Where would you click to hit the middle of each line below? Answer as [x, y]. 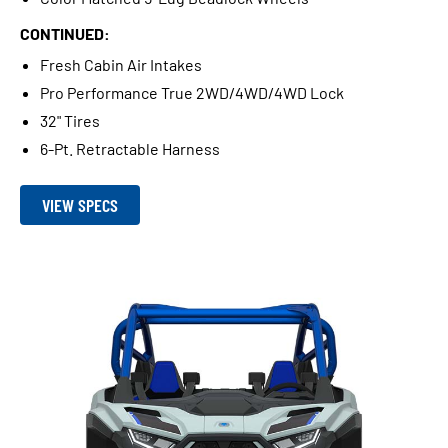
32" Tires [70, 120]
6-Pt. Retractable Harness [130, 148]
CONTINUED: [65, 33]
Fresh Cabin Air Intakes [121, 64]
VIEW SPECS [80, 205]
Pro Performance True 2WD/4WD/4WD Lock [192, 92]
